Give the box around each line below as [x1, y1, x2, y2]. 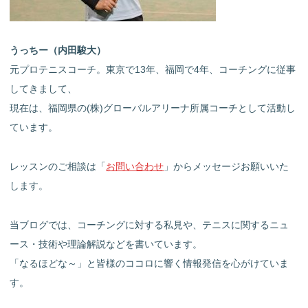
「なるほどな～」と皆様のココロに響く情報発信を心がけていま [10, 257, 289, 269]
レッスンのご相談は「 [10, 161, 107, 173]
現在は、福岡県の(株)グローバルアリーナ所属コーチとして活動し [10, 102, 296, 114]
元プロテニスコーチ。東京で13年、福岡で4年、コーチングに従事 [10, 64, 296, 76]
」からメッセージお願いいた [164, 161, 289, 173]
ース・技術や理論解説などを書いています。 [10, 238, 203, 250]
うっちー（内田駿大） [10, 45, 107, 56]
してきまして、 [10, 83, 78, 95]
